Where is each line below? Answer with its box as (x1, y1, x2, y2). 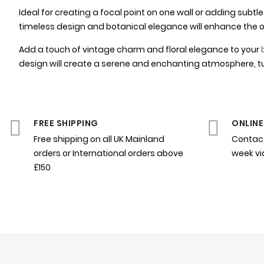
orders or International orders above (34, 147, 183, 160)
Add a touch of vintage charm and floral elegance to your (19, 44, 259, 56)
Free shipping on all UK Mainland (34, 133, 164, 146)
